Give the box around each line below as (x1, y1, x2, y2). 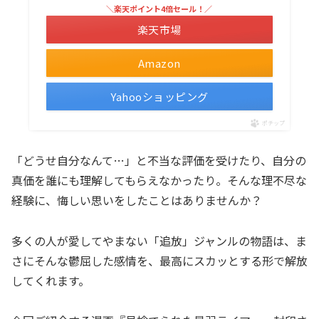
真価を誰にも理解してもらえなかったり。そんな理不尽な (11, 171, 307, 189)
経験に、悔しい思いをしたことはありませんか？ (11, 191, 262, 209)
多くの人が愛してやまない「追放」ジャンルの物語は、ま (11, 231, 307, 249)
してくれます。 (11, 271, 90, 289)
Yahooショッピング (110, 88, 209, 104)
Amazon (137, 55, 181, 70)
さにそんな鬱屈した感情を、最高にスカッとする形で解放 (11, 251, 308, 269)
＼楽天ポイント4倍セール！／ (106, 2, 213, 14)
